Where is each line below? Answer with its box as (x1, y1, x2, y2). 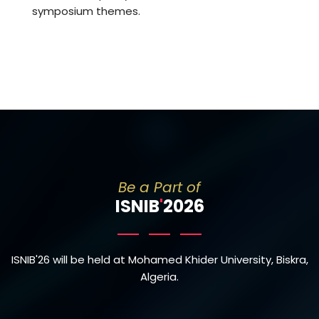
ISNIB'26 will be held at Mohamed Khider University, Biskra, (11, 251, 308, 267)
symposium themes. (32, 3, 140, 19)
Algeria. (140, 268, 179, 284)
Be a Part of (118, 177, 201, 197)
